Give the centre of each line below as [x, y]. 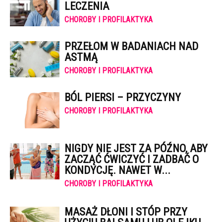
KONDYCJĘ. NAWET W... [117, 170]
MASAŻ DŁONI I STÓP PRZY [126, 212]
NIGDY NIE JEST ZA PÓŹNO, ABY [136, 148]
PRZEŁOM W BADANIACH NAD [131, 46]
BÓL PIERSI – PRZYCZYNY [123, 97]
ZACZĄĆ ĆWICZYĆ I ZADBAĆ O [132, 159]
